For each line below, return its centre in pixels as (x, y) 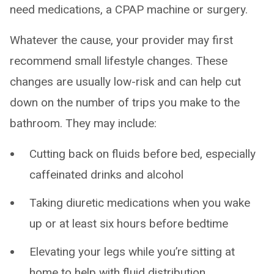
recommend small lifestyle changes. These (119, 61)
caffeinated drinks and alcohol (106, 175)
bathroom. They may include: (83, 124)
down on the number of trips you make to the (125, 103)
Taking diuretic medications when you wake (140, 203)
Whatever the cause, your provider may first (121, 40)
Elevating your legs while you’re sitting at (132, 252)
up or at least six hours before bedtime (129, 224)
